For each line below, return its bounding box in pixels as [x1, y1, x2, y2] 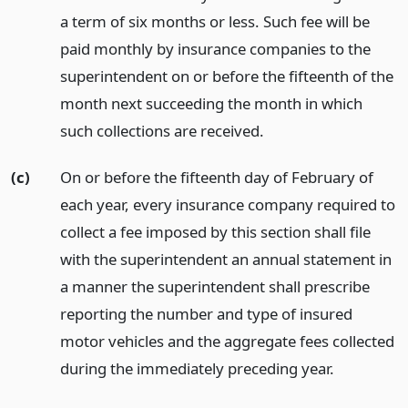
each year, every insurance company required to [59, 193, 395, 215]
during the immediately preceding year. [59, 357, 334, 379]
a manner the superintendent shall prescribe [59, 275, 370, 297]
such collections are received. [59, 119, 264, 141]
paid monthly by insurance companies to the [59, 37, 371, 59]
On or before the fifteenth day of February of [59, 166, 373, 188]
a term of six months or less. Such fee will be [59, 10, 370, 32]
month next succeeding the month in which [59, 92, 362, 114]
